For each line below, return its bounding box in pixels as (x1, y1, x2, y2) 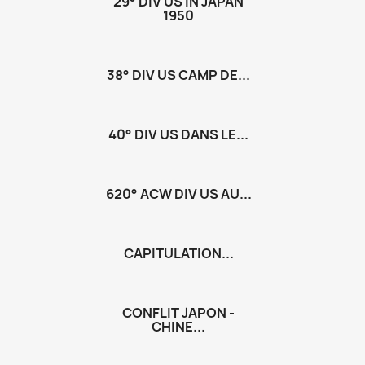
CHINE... (152, 318, 205, 336)
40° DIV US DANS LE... (108, 125, 248, 143)
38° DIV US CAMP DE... (107, 66, 250, 84)
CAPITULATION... (123, 244, 234, 262)
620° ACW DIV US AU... (105, 185, 252, 203)
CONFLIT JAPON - (122, 304, 235, 322)
